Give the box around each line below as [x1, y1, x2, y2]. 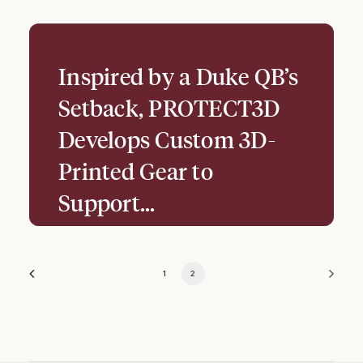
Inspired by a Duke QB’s [58, 61, 298, 91]
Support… [58, 187, 155, 217]
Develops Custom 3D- [58, 124, 275, 154]
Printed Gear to [58, 156, 213, 186]
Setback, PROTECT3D [58, 92, 280, 122]
